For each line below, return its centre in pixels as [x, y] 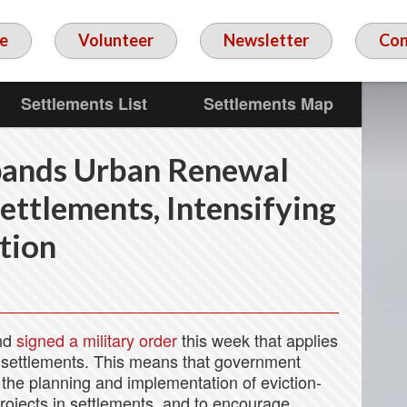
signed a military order [97, 340]
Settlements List [84, 104]
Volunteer [115, 40]
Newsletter [266, 40]
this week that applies [258, 340]
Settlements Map [269, 104]
